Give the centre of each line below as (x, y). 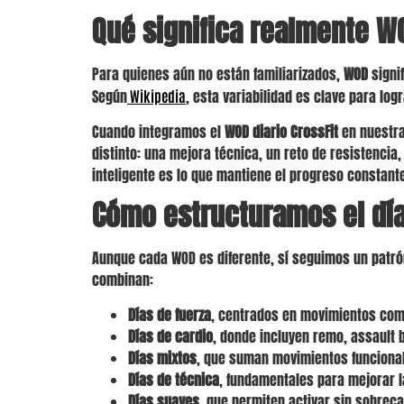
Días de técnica (174, 379)
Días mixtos (162, 358)
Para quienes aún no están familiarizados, (218, 74)
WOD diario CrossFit (281, 131)
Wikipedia (156, 96)
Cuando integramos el (158, 131)
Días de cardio (170, 336)
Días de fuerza (170, 314)
